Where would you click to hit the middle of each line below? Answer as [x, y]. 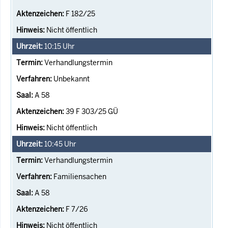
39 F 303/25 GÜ [92, 111]
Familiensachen [80, 176]
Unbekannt [72, 79]
